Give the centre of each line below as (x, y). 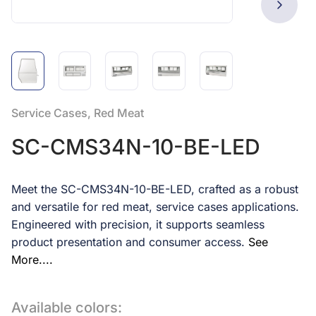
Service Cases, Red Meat (78, 113)
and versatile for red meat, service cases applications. (155, 207)
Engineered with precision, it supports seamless (138, 224)
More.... (32, 260)
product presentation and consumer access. (128, 242)
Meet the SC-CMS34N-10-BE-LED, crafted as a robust (155, 189)
